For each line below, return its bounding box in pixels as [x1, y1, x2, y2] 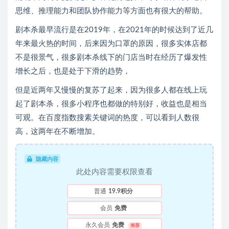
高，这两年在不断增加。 [15, 128, 100, 136]
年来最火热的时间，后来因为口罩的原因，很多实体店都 [15, 40, 207, 48]
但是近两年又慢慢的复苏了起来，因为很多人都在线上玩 [15, 86, 207, 95]
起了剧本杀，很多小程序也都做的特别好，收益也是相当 [15, 100, 207, 108]
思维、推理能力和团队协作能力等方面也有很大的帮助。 [15, 7, 207, 15]
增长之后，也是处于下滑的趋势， [15, 67, 130, 76]
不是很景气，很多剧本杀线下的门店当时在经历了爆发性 [15, 54, 207, 62]
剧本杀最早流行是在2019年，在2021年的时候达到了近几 [15, 26, 213, 34]
